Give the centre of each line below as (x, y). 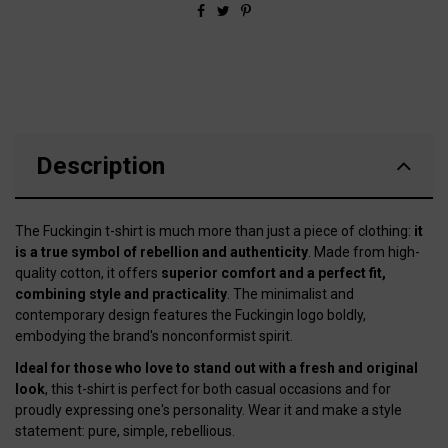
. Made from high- (364, 252)
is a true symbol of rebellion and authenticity (161, 252)
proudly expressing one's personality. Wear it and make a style (208, 410)
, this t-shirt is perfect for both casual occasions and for (218, 389)
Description (100, 166)
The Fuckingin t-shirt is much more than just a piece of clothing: (213, 231)
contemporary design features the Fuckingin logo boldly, (190, 315)
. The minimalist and (290, 294)
